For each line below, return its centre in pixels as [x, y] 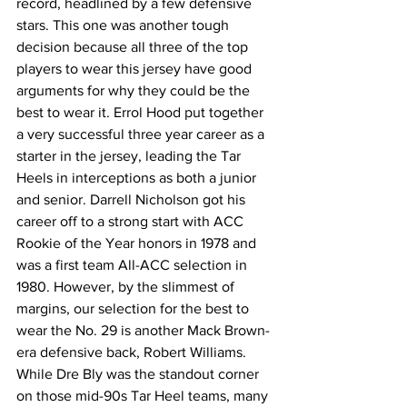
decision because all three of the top [134, 46]
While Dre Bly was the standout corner [139, 373]
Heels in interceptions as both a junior [138, 177]
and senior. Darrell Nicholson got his [133, 199]
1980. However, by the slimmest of [127, 286]
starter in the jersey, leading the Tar [130, 155]
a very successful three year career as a [142, 134]
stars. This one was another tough [124, 25]
